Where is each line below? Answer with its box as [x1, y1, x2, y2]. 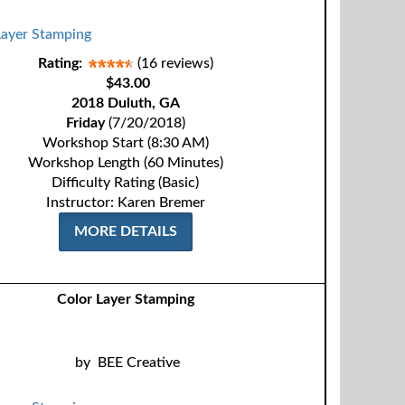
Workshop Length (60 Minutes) [27, 155, 223, 170]
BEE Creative [97, 355, 180, 370]
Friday [65, 116, 105, 130]
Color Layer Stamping [56, 292, 194, 306]
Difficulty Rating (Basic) [52, 175, 200, 190]
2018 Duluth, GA [71, 96, 180, 110]
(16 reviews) [137, 56, 213, 71]
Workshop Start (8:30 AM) [42, 136, 209, 150]
